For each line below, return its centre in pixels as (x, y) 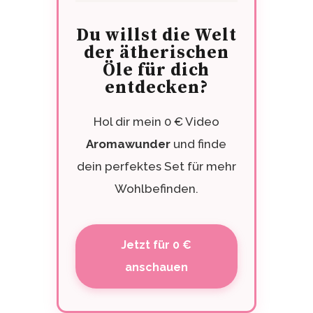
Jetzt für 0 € (156, 245)
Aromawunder (129, 144)
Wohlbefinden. (156, 189)
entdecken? (156, 88)
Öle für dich (156, 71)
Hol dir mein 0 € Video (156, 122)
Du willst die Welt (156, 36)
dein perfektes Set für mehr (156, 167)
